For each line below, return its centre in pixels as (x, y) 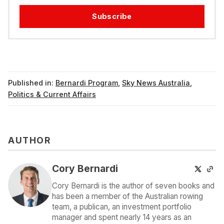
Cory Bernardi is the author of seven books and (133, 186)
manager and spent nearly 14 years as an (122, 217)
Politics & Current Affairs (52, 94)
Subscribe (112, 16)
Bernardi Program (87, 83)
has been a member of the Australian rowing (127, 196)
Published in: (31, 83)
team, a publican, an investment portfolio (122, 207)
